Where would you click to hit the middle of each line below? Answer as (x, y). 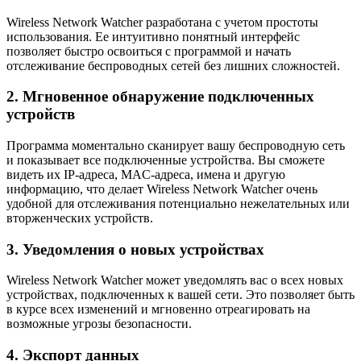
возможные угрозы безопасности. (99, 324)
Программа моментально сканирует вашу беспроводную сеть (176, 146)
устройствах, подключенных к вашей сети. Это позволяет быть (180, 295)
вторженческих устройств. (80, 218)
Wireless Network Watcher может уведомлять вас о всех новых (175, 280)
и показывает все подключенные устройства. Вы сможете (166, 160)
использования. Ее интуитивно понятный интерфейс (153, 36)
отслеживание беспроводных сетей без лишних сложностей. (173, 65)
